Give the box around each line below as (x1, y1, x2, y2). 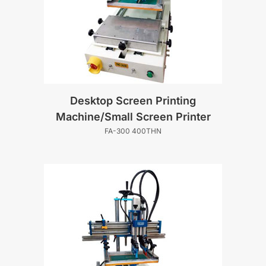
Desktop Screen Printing (70, 94, 196, 107)
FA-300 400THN (104, 126, 161, 135)
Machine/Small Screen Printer (55, 110, 211, 123)
